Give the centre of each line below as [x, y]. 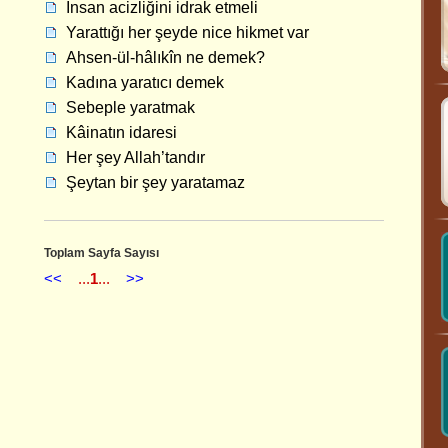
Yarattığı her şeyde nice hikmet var [187, 32]
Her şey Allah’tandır [135, 157]
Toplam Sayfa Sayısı [101, 253]
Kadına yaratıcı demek [145, 82]
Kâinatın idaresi [121, 132]
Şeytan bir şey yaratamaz [155, 182]
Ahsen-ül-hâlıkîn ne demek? [165, 57]
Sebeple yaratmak [130, 107]
